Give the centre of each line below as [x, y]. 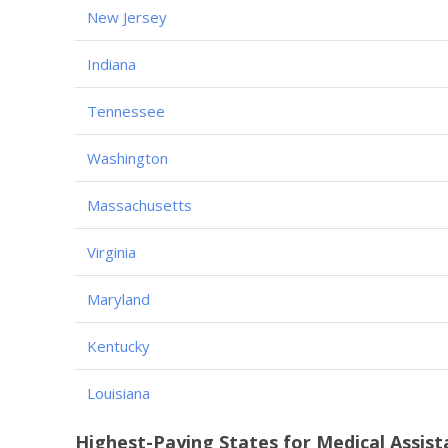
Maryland [118, 298]
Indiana [111, 63]
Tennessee [126, 110]
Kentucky [118, 345]
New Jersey [127, 16]
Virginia [111, 251]
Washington [127, 157]
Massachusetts [139, 204]
